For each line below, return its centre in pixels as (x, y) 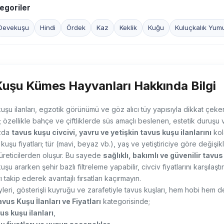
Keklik (128, 28)
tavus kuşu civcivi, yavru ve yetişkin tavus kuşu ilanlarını (111, 132)
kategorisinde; (125, 201)
